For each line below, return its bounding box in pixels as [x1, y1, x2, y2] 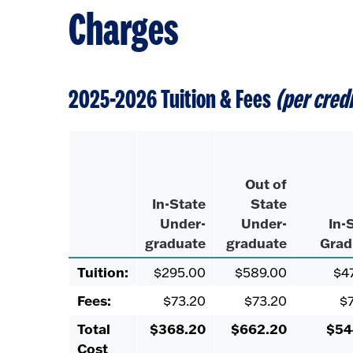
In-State [152, 195, 206, 213]
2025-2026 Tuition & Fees [69, 86, 275, 114]
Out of [245, 175, 287, 193]
